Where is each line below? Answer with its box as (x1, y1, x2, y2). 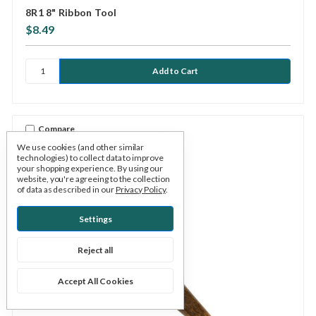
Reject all (78, 244, 113, 255)
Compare (38, 123, 75, 135)
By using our (116, 163, 164, 174)
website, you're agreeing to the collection (17, 174, 170, 184)
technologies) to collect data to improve (17, 152, 164, 163)
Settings (78, 213, 112, 224)
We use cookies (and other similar (17, 142, 145, 152)
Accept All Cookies (57, 275, 133, 286)
